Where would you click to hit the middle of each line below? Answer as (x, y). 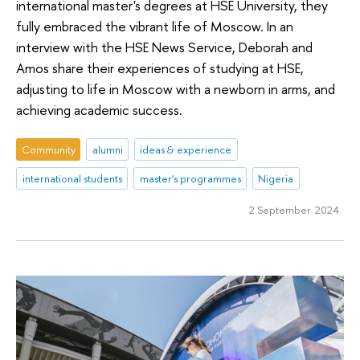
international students (72, 178)
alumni (107, 149)
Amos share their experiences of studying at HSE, (160, 68)
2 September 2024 (294, 210)
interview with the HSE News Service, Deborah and (164, 47)
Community (48, 149)
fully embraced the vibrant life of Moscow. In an (155, 27)
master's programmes (190, 178)
